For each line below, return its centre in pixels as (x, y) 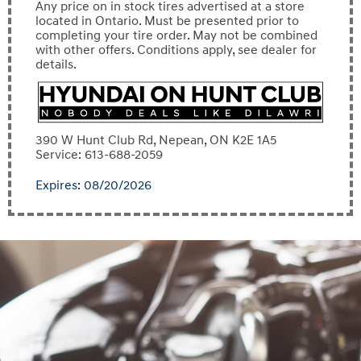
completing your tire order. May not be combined (176, 35)
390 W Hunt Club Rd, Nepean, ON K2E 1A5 (156, 141)
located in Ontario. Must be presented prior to (167, 21)
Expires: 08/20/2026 (93, 186)
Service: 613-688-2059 (99, 155)
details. (56, 64)
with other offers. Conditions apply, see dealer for (176, 50)
